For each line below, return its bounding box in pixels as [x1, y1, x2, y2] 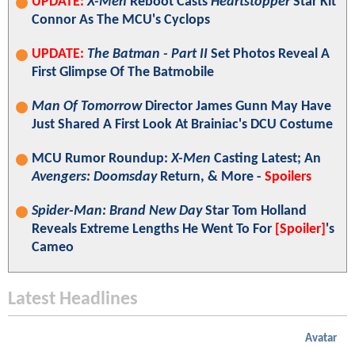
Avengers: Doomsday [32, 170, 157, 185]
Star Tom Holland [202, 204, 307, 219]
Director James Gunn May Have [142, 99, 331, 115]
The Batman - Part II [87, 47, 208, 63]
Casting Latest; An [211, 151, 321, 167]
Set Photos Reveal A [208, 47, 330, 63]
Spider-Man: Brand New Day [32, 204, 202, 219]
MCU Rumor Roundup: [32, 151, 171, 167]
